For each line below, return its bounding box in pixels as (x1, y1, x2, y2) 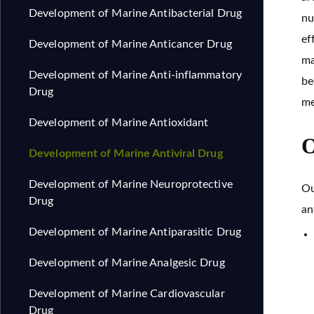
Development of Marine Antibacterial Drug (29, 8, 242, 19)
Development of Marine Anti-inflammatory (29, 69, 242, 81)
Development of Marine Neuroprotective (29, 179, 233, 190)
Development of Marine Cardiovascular (29, 288, 225, 299)
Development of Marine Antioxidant (29, 117, 209, 128)
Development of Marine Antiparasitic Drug (29, 226, 241, 238)
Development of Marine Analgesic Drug (29, 257, 225, 268)
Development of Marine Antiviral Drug (29, 148, 223, 159)
